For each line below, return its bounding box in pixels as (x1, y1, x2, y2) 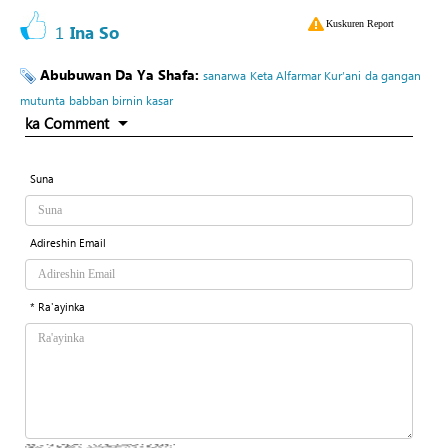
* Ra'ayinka (30, 298, 85, 314)
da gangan (365, 66, 421, 83)
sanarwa (203, 66, 246, 83)
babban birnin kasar (69, 91, 173, 108)
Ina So (70, 21, 119, 43)
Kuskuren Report (326, 17, 394, 29)
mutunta (20, 91, 65, 108)
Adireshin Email (30, 234, 106, 250)
